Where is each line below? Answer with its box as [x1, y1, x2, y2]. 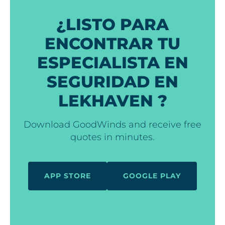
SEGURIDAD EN [47, 71, 178, 91]
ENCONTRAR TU [45, 33, 180, 53]
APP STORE [44, 171, 91, 180]
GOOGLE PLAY [123, 171, 181, 180]
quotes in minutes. [70, 131, 155, 143]
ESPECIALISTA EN [37, 52, 188, 72]
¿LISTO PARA [56, 14, 169, 34]
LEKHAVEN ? [58, 90, 167, 110]
